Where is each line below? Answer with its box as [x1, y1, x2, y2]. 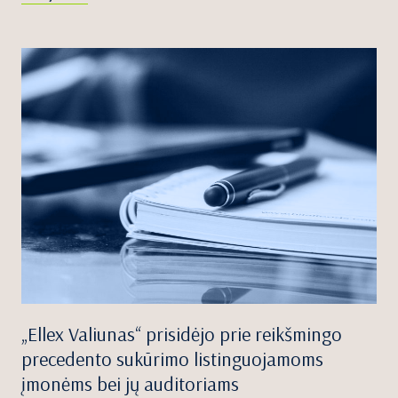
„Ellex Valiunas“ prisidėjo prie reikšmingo [21, 321, 342, 346]
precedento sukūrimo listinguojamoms [21, 346, 323, 371]
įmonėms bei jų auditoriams [21, 370, 239, 396]
